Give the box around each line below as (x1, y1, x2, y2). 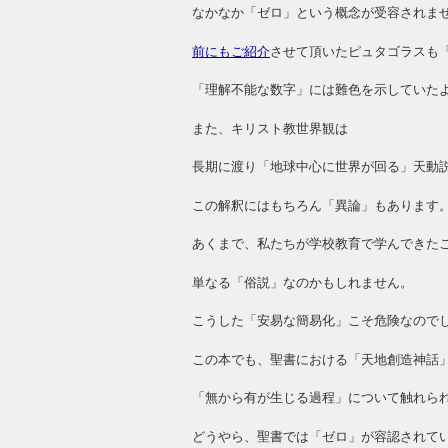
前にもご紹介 (192, 43, 270, 59)
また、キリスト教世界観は (192, 120, 348, 136)
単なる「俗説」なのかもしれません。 (192, 274, 413, 290)
